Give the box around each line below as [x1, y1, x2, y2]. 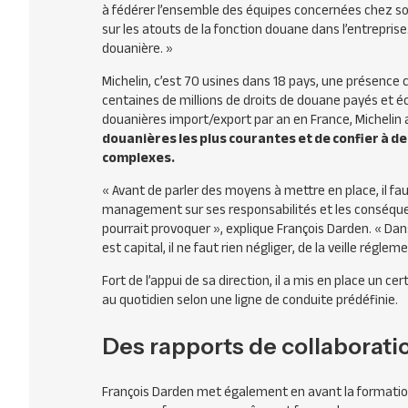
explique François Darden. [223, 216, 374, 241]
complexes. [102, 145, 175, 170]
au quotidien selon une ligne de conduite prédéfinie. [102, 287, 398, 312]
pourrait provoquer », [102, 216, 223, 241]
